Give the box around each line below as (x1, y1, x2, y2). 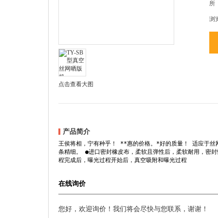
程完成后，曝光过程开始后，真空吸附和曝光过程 (58, 156, 187, 163)
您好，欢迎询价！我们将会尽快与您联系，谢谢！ (58, 205, 208, 213)
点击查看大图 (58, 80, 93, 88)
